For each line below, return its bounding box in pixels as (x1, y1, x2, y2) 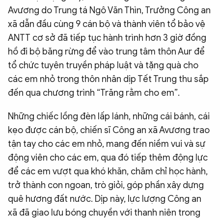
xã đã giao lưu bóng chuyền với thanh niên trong (8, 207, 200, 218)
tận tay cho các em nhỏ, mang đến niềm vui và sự (8, 138, 205, 149)
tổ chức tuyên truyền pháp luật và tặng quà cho (8, 59, 198, 71)
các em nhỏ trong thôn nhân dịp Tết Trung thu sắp (8, 73, 209, 84)
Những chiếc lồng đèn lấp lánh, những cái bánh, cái (8, 110, 210, 122)
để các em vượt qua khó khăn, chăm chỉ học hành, (8, 165, 208, 177)
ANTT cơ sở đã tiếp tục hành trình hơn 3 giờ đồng (8, 32, 206, 43)
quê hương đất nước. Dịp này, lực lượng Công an (8, 193, 201, 204)
